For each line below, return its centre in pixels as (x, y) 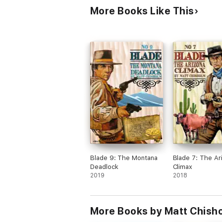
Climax (183, 167)
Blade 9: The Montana (124, 158)
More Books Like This (142, 11)
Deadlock (104, 167)
